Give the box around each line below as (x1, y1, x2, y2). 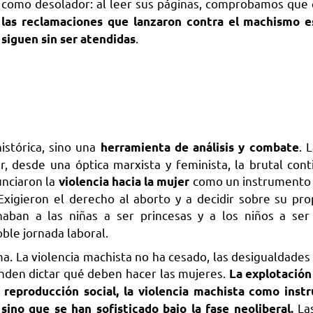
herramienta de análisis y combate (100, 140, 299, 155)
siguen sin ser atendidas (1, 31, 136, 46)
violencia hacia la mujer (58, 174, 190, 189)
